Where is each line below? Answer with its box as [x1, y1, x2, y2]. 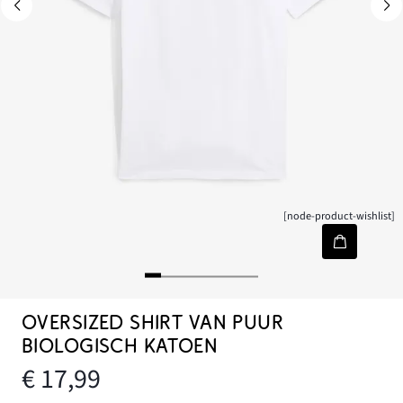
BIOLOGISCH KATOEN [22, 335, 219, 358]
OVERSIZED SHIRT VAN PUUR [22, 311, 284, 335]
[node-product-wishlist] [283, 208, 396, 225]
